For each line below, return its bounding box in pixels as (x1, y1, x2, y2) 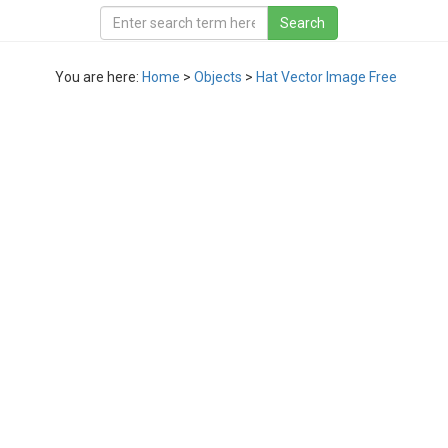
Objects (194, 69, 242, 85)
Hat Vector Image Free (256, 69, 397, 85)
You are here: (55, 69, 142, 85)
